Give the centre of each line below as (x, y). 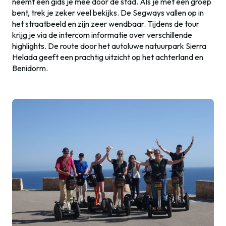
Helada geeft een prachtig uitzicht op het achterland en (108, 57)
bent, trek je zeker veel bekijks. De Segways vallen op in (108, 13)
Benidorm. (30, 68)
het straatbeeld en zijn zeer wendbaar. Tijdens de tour (106, 24)
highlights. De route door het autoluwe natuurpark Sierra (109, 46)
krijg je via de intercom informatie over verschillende (102, 35)
